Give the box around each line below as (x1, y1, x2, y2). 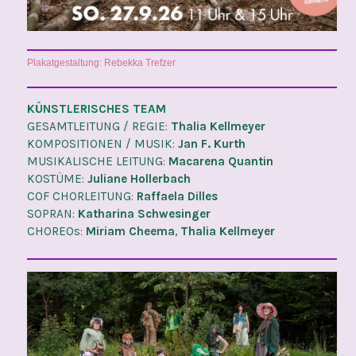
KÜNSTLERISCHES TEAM (26, 101, 166, 116)
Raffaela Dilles (136, 188, 218, 203)
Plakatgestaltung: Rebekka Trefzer (26, 57, 176, 68)
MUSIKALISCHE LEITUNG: (26, 153, 168, 168)
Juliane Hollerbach (87, 171, 191, 186)
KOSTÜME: (26, 171, 87, 186)
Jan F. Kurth (177, 136, 246, 151)
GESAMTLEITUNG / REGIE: (26, 118, 168, 133)
